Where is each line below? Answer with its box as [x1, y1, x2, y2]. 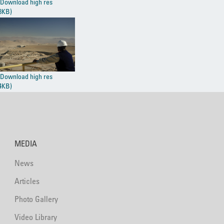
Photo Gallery [14, 194, 58, 204]
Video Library [14, 212, 57, 222]
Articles [14, 176, 39, 186]
